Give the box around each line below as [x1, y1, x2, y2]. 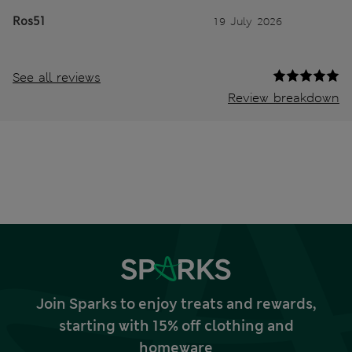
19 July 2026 [213, 13, 282, 28]
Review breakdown [228, 89, 339, 106]
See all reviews [13, 68, 101, 86]
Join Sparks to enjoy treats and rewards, [36, 294, 316, 313]
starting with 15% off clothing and [58, 316, 294, 335]
